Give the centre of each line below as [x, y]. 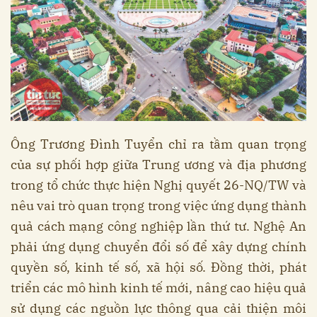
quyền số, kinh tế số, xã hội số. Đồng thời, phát [158, 267]
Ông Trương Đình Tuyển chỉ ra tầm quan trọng [158, 144]
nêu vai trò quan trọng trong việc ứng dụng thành [158, 205]
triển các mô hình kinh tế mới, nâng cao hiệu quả [158, 287]
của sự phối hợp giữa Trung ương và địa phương [158, 164]
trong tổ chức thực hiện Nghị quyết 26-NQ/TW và [158, 185]
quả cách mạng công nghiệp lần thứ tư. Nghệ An [158, 226]
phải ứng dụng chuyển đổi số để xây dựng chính [158, 246]
